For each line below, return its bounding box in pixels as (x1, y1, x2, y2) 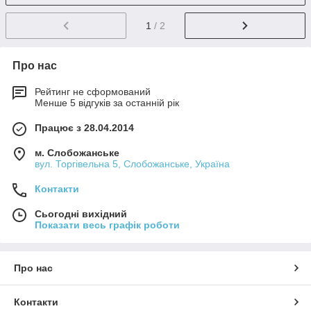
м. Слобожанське (35, 147, 119, 159)
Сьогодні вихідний (35, 208, 127, 220)
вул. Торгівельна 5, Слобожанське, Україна (35, 158, 230, 170)
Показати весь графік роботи (35, 219, 180, 231)
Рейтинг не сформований (35, 86, 151, 98)
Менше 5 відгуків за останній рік (35, 97, 179, 109)
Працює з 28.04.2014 (35, 122, 134, 134)
